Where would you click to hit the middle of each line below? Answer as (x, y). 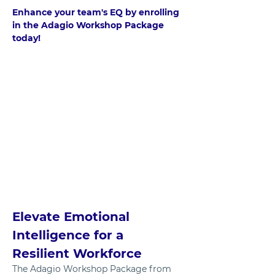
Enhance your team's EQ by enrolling (97, 12)
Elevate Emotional (73, 217)
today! (51, 38)
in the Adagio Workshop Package (89, 25)
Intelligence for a (70, 235)
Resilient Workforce (77, 254)
